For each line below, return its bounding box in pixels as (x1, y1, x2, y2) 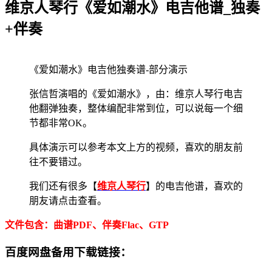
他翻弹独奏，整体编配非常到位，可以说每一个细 (29, 103, 243, 114)
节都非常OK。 (29, 117, 92, 128)
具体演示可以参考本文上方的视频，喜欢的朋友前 (29, 141, 243, 152)
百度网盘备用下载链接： (5, 245, 132, 259)
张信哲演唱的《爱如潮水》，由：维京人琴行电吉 (29, 88, 243, 99)
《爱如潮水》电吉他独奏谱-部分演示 (29, 64, 188, 75)
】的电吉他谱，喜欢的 (146, 180, 243, 191)
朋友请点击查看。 (29, 195, 107, 206)
